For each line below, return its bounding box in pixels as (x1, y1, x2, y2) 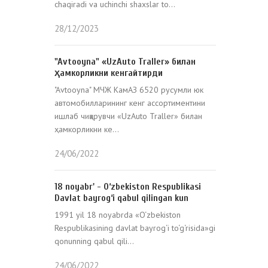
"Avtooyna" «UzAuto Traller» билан (54, 56, 196, 67)
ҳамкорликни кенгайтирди (54, 68, 163, 78)
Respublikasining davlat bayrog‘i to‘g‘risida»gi (54, 223, 215, 233)
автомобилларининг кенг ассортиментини (54, 98, 205, 108)
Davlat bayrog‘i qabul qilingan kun (54, 193, 188, 203)
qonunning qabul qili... (54, 236, 134, 246)
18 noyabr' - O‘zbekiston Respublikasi (54, 181, 201, 192)
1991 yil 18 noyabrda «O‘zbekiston (54, 209, 181, 220)
